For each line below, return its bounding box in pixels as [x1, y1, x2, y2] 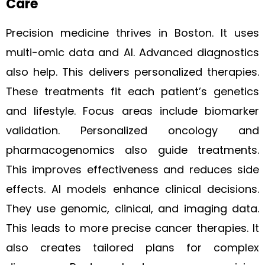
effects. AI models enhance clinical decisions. [6, 182, 259, 196]
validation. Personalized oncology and [6, 123, 259, 138]
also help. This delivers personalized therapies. [6, 64, 259, 79]
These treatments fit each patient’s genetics [6, 84, 259, 99]
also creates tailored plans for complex [6, 240, 259, 255]
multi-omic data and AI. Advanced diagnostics [6, 45, 259, 60]
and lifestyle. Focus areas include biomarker [6, 104, 259, 118]
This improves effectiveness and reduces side [6, 162, 259, 177]
